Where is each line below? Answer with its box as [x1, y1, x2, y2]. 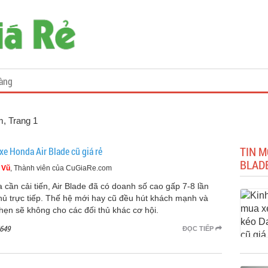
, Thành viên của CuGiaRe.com [10, 164, 112, 172]
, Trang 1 [4, 115, 38, 126]
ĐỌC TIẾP [182, 225, 215, 232]
